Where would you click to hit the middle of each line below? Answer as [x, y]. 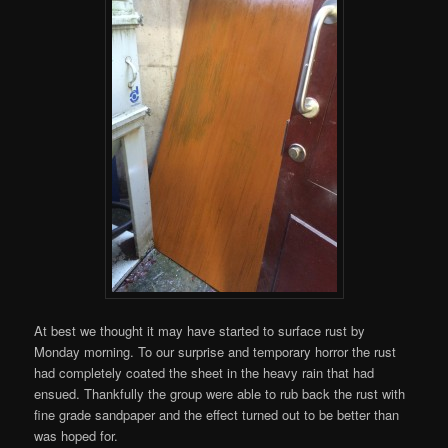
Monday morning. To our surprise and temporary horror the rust [215, 351]
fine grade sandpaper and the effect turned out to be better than [217, 414]
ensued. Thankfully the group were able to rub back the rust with [220, 393]
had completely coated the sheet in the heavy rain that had [204, 372]
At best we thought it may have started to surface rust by [200, 330]
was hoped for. [76, 435]
